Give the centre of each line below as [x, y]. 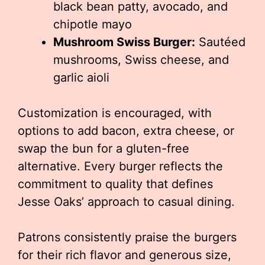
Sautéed [220, 42]
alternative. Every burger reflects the [120, 166]
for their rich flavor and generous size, [125, 255]
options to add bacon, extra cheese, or [126, 131]
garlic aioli [81, 77]
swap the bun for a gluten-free [104, 148]
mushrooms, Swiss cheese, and [141, 60]
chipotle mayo [93, 24]
